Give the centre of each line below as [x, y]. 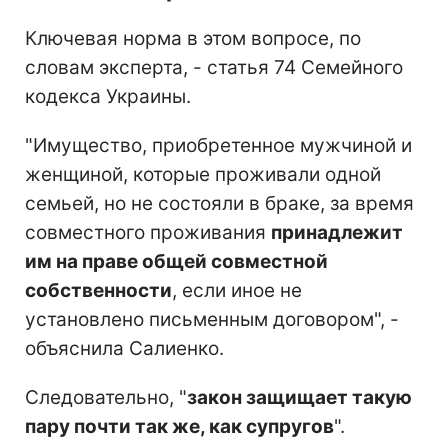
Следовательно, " [106, 397]
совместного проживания [148, 232]
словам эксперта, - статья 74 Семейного [214, 67]
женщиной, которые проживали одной [203, 174]
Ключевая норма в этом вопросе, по [193, 38]
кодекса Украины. [108, 96]
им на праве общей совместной [176, 261]
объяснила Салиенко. [124, 348]
